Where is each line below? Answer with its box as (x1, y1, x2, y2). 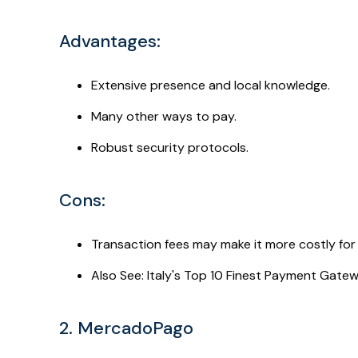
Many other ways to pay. (91, 108, 237, 125)
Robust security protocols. (91, 139, 249, 157)
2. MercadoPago (59, 316, 193, 340)
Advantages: (59, 30, 161, 54)
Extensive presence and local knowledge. (91, 77, 330, 94)
